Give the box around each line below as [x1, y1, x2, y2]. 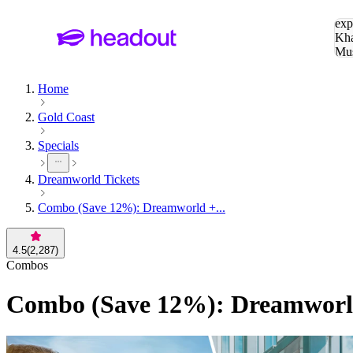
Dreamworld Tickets [38, 173, 139, 187]
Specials [38, 139, 79, 153]
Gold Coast [38, 110, 95, 124]
